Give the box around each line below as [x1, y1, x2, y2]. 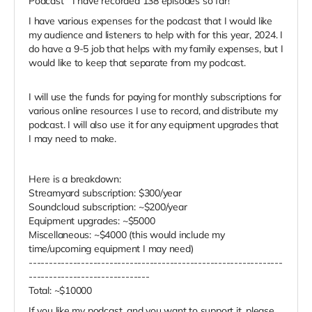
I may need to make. [29, 132, 117, 146]
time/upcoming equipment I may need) [29, 242, 194, 256]
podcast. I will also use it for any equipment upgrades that [29, 118, 279, 132]
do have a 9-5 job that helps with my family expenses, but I [29, 42, 283, 56]
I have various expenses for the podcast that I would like [29, 15, 273, 28]
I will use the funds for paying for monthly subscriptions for [29, 91, 282, 104]
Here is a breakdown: [29, 173, 121, 186]
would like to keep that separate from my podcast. [29, 56, 246, 70]
